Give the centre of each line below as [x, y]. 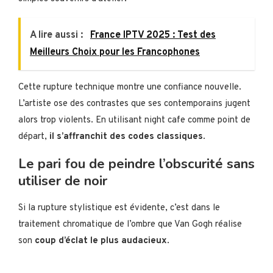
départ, [34, 137]
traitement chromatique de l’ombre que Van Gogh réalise [130, 225]
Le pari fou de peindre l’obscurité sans [136, 164]
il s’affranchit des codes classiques [126, 137]
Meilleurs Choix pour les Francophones [115, 53]
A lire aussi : [58, 36]
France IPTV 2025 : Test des [153, 36]
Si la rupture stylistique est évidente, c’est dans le [119, 208]
